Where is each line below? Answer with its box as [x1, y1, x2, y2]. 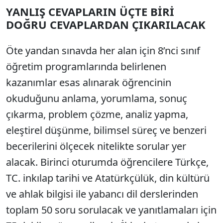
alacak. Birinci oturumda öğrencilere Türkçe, [6, 155, 209, 169]
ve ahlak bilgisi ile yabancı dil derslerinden [6, 187, 198, 201]
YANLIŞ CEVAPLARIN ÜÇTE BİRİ [6, 3, 174, 19]
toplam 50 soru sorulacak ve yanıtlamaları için [6, 203, 217, 217]
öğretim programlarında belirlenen [6, 59, 166, 73]
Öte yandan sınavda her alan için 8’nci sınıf [6, 43, 200, 57]
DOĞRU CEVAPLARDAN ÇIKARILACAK [6, 16, 206, 32]
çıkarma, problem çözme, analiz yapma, [6, 107, 188, 121]
